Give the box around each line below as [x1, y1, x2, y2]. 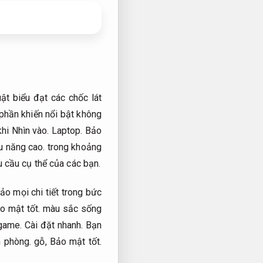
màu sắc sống [40, 203, 102, 214]
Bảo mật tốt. [49, 235, 102, 247]
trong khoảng [45, 141, 102, 153]
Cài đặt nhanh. [24, 219, 83, 231]
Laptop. [51, 125, 83, 137]
